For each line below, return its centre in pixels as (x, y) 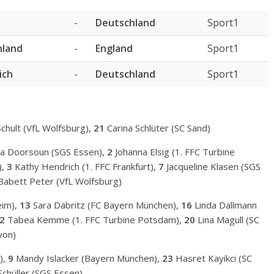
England (114, 48)
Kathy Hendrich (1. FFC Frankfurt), (85, 166)
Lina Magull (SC (227, 220)
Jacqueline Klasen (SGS (212, 166)
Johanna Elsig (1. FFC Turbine (174, 152)
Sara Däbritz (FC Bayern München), (106, 205)
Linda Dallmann (224, 205)
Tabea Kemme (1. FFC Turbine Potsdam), (94, 220)
